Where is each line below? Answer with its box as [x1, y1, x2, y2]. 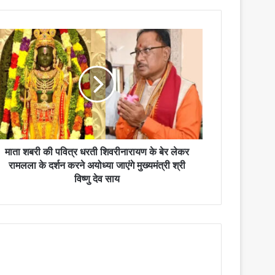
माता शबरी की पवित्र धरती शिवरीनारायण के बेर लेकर [4, 146, 189, 158]
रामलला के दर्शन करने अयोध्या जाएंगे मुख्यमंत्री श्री [8, 160, 185, 171]
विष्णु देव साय [74, 173, 120, 185]
